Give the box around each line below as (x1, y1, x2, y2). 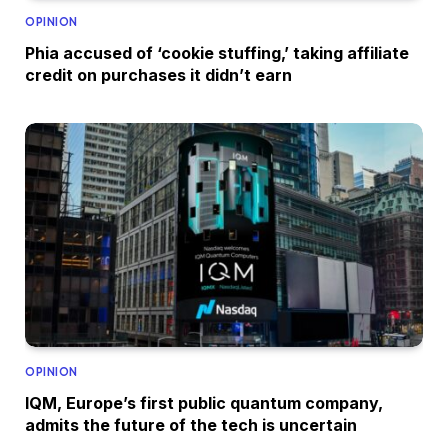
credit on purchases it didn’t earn (25, 65, 292, 86)
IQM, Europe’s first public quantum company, (25, 393, 383, 414)
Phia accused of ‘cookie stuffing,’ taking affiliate (25, 43, 409, 64)
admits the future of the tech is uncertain (25, 415, 357, 436)
